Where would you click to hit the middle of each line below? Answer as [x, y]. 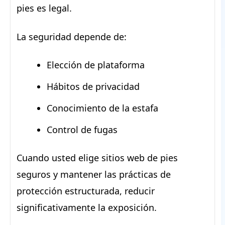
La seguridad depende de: [72, 37]
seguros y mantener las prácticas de [94, 175]
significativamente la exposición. [87, 208]
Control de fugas [82, 130]
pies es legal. [44, 8]
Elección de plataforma [96, 65]
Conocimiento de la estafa [102, 108]
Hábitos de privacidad [93, 87]
